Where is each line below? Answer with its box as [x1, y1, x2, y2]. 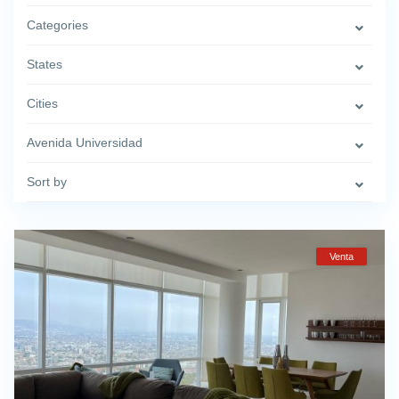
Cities [27, 96, 58, 110]
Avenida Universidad [27, 135, 142, 150]
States [27, 57, 62, 71]
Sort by [27, 175, 67, 189]
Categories [27, 18, 88, 32]
